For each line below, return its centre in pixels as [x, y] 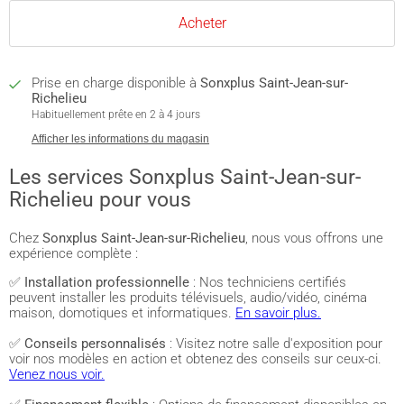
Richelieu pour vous [100, 199]
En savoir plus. [278, 313]
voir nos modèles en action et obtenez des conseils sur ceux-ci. [195, 359]
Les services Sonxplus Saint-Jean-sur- [185, 176]
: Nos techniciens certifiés [268, 282]
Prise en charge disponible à [116, 83]
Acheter [202, 23]
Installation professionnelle [107, 282]
